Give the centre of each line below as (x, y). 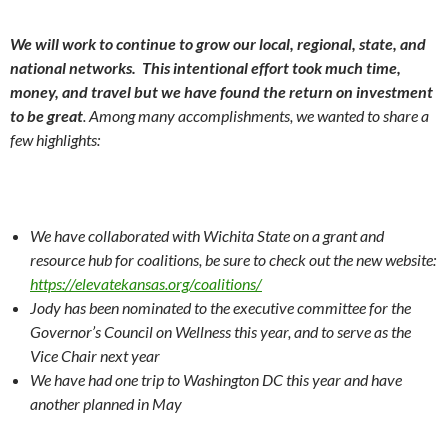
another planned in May (106, 403)
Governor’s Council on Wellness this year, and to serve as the (220, 331)
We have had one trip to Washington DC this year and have (216, 379)
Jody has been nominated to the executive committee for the (220, 307)
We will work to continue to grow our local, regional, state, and (218, 43)
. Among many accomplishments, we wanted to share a (256, 115)
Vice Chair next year (95, 355)
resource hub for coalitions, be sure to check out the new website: (233, 259)
